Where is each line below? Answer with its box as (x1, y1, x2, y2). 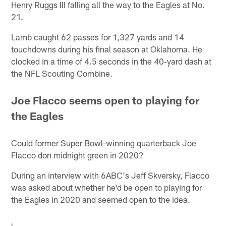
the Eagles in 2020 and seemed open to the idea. (11, 194, 191, 205)
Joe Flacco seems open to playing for (11, 93, 200, 106)
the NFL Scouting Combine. (11, 68, 113, 78)
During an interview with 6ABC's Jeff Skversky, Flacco (11, 170, 210, 181)
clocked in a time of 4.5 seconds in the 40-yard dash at (11, 55, 212, 66)
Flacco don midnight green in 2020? (11, 150, 144, 160)
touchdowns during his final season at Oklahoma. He (11, 43, 203, 54)
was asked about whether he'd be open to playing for (11, 182, 202, 193)
